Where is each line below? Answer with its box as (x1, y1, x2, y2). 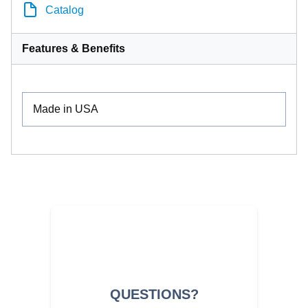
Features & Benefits (22, 42, 125, 54)
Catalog (45, 3, 84, 16)
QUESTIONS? (109, 286, 199, 302)
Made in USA (33, 102, 98, 115)
